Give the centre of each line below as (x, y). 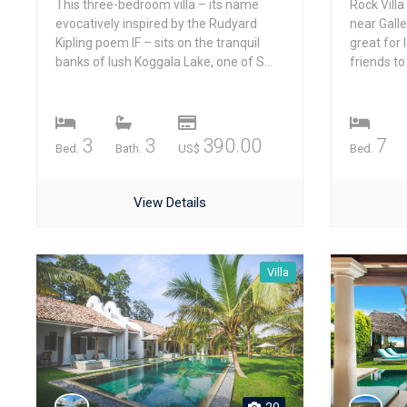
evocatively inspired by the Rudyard (156, 24)
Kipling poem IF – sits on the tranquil (158, 43)
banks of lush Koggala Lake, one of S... (164, 62)
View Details (169, 203)
